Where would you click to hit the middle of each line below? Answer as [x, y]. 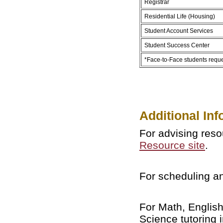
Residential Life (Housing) [180, 16]
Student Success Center [177, 45]
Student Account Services [179, 30]
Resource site [172, 145]
